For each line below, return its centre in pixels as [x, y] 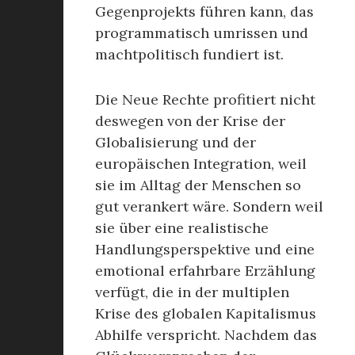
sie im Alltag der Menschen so [198, 185]
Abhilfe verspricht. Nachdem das [206, 335]
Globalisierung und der [176, 142]
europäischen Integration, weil [201, 164]
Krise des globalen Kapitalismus [206, 313]
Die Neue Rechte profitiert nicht [205, 99]
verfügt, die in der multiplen [192, 292]
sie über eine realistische [182, 228]
